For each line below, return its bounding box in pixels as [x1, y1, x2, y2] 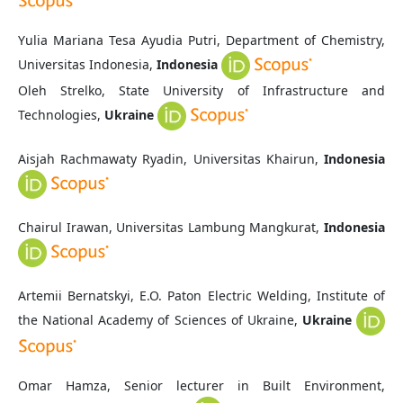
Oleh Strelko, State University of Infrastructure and [17, 82, 386, 100]
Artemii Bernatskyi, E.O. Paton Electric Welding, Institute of [17, 287, 386, 305]
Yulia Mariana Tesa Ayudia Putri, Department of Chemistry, [17, 31, 386, 49]
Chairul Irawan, [17, 219, 117, 237]
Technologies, [17, 105, 104, 123]
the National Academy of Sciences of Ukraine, [17, 311, 302, 328]
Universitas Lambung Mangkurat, [116, 219, 325, 237]
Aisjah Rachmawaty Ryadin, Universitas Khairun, [17, 150, 325, 168]
